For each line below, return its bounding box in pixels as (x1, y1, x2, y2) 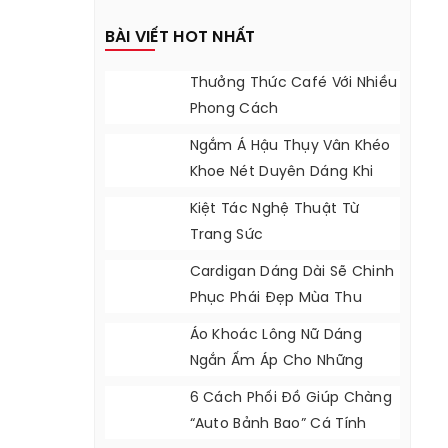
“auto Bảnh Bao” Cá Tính (189, 417, 367, 432)
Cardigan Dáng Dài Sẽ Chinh (189, 265, 395, 280)
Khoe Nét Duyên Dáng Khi (189, 165, 374, 180)
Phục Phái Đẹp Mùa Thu (189, 291, 362, 306)
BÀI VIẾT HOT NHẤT (104, 29, 256, 46)
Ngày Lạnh (189, 380, 265, 395)
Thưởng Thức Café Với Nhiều (189, 76, 398, 91)
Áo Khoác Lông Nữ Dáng (189, 328, 362, 343)
